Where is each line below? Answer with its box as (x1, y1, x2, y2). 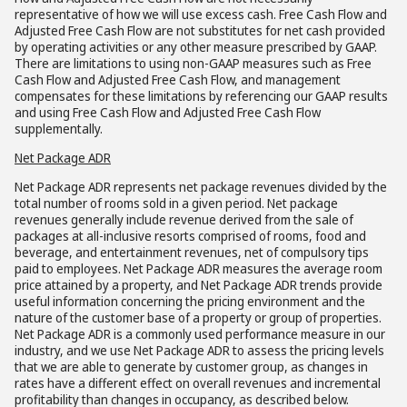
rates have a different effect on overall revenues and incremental (15, 374, 381, 392)
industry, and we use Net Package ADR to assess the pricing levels (15, 342, 384, 359)
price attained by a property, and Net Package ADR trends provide (15, 276, 382, 293)
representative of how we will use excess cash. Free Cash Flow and (15, 5, 387, 23)
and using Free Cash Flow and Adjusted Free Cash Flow (15, 104, 321, 121)
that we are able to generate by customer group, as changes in (15, 358, 368, 375)
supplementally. (15, 120, 103, 137)
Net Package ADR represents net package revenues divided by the (15, 178, 387, 195)
